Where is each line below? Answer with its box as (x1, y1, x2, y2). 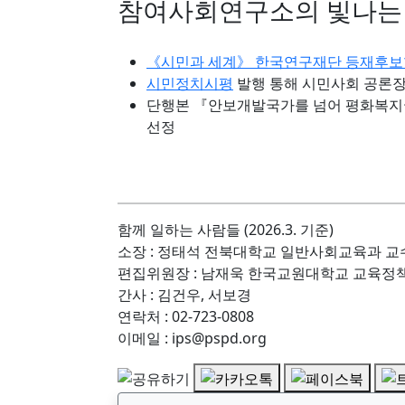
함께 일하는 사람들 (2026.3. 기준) (118, 220, 334, 240)
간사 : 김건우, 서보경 (118, 285, 251, 305)
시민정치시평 (146, 73, 233, 93)
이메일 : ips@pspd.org (118, 328, 267, 348)
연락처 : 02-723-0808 (118, 306, 254, 326)
